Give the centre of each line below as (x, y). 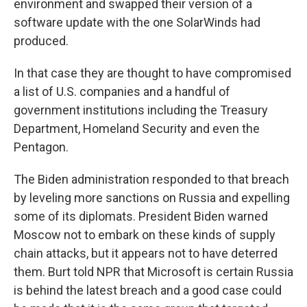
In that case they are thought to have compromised (152, 73)
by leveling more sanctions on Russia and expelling (152, 198)
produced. (41, 41)
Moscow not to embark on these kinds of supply (145, 235)
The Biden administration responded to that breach (151, 180)
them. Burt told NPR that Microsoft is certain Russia (153, 272)
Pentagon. (41, 147)
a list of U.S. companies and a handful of (122, 92)
